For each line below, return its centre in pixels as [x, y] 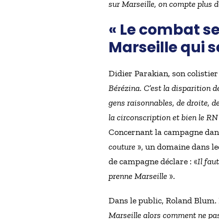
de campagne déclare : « [153, 162]
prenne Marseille [138, 176]
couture [122, 147]
